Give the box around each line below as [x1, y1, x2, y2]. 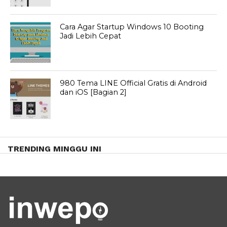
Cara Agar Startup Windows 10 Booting [60, 22, 204, 31]
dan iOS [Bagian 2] [60, 87, 127, 97]
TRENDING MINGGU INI [8, 143, 101, 154]
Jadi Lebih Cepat [60, 31, 122, 41]
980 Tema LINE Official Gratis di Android [60, 78, 207, 88]
